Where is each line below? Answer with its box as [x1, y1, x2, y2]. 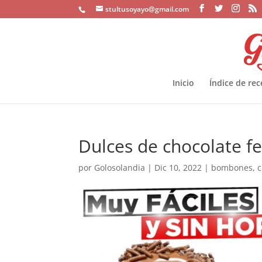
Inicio [172, 77, 194, 88]
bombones [211, 162, 253, 173]
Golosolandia [94, 162, 146, 173]
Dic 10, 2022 [154, 162, 202, 173]
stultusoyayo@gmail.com [105, 4, 189, 14]
